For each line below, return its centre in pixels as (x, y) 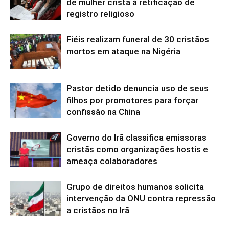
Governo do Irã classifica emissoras (136, 138)
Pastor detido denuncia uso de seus (138, 89)
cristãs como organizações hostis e (137, 150)
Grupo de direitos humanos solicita (135, 187)
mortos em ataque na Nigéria (123, 51)
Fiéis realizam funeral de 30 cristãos (138, 40)
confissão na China (103, 112)
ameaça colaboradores (112, 161)
